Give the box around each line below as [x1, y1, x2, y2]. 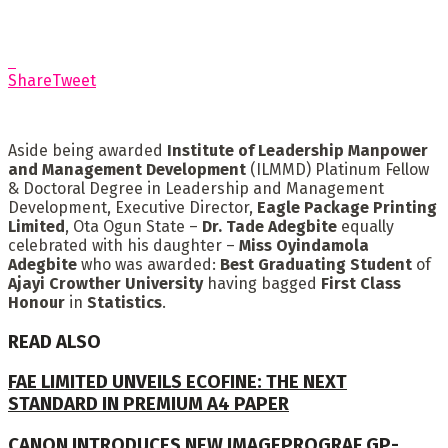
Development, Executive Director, [8, 197, 257, 217]
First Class [317, 273, 401, 293]
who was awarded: [77, 254, 216, 274]
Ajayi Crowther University [8, 273, 203, 293]
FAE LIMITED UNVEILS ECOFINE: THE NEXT [8, 371, 347, 394]
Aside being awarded [8, 140, 163, 160]
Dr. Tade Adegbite [202, 216, 337, 236]
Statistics [87, 292, 162, 312]
